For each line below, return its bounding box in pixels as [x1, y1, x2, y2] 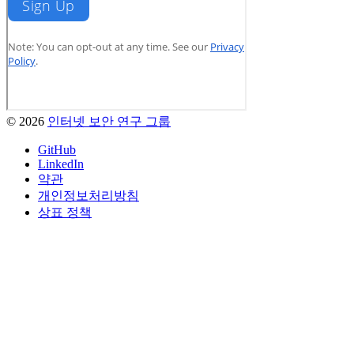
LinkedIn [38, 156, 84, 171]
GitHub [38, 142, 76, 156]
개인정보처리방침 [38, 188, 139, 202]
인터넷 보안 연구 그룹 [47, 114, 171, 128]
